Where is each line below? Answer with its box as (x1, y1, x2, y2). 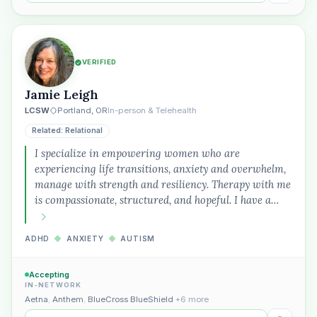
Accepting (29, 270, 69, 279)
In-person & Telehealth (108, 105, 197, 115)
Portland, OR (57, 105, 108, 115)
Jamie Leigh (25, 86, 99, 103)
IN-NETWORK (25, 281, 82, 289)
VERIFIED (82, 58, 117, 66)
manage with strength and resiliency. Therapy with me (35, 178, 291, 191)
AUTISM (120, 234, 156, 243)
